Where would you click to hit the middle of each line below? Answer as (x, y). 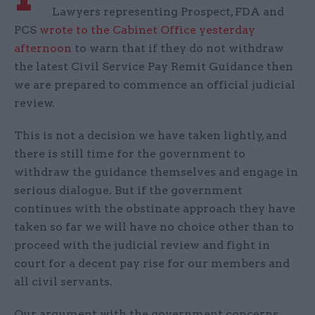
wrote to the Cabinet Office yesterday (147, 30)
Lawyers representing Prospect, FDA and (168, 12)
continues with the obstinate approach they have (155, 209)
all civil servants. (63, 282)
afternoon (43, 49)
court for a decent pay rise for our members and (152, 264)
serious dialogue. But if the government (128, 191)
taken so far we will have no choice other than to (154, 227)
